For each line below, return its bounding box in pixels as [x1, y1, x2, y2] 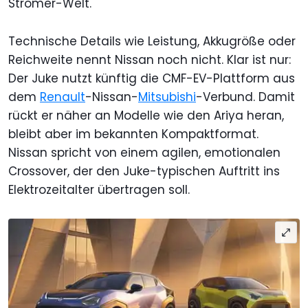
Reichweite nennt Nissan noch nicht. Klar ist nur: [8, 51, 291, 68]
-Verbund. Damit [196, 88, 295, 105]
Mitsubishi [138, 88, 196, 105]
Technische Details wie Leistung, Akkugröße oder [8, 32, 296, 49]
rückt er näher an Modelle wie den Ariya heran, [8, 107, 284, 124]
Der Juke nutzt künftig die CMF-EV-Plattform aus [8, 69, 295, 87]
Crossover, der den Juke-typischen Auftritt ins [8, 162, 280, 179]
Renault [40, 88, 85, 105]
